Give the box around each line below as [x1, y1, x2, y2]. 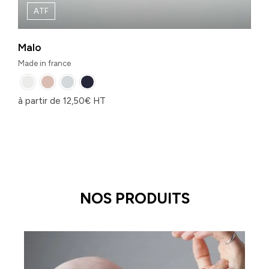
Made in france [18, 59, 71, 68]
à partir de [18, 95, 63, 107]
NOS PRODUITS [79, 189, 190, 208]
